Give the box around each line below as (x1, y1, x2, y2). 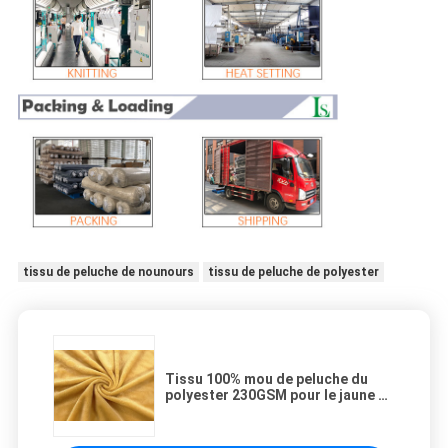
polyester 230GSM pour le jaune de (165, 387, 395, 404)
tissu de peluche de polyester (207, 265, 379, 280)
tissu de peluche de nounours (22, 265, 194, 280)
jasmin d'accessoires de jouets (165, 403, 373, 420)
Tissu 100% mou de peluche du (165, 371, 368, 388)
